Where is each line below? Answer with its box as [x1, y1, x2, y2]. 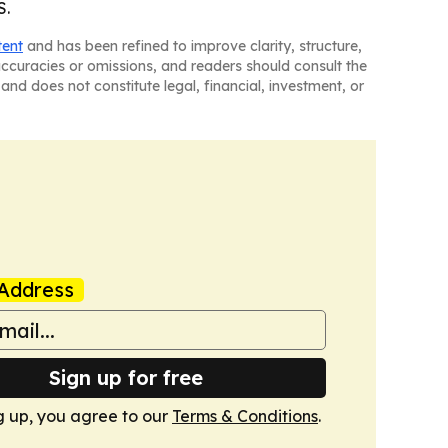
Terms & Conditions [172, 406, 318, 426]
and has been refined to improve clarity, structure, [23, 37, 362, 55]
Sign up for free [49, 365, 203, 390]
